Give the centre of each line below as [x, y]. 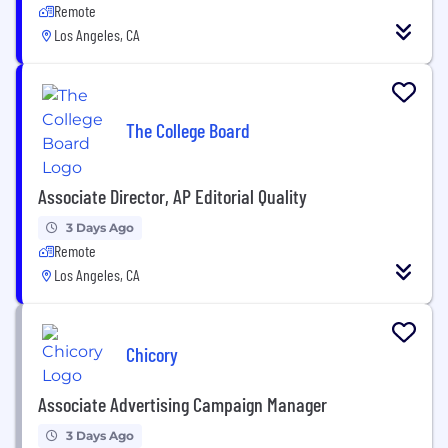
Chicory [152, 354]
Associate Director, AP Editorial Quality [172, 195]
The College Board [188, 130]
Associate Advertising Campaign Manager [182, 403]
